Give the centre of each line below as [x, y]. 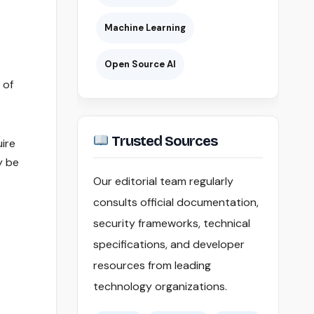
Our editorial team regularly [163, 182]
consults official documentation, [176, 203]
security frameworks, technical [171, 224]
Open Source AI [140, 64]
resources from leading [152, 266]
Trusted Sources [163, 141]
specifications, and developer [169, 245]
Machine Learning [145, 28]
